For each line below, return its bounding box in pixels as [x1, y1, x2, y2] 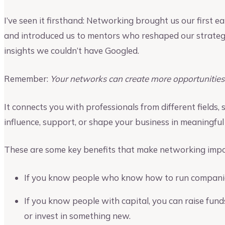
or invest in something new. [24, 210, 131, 221]
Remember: [4, 73, 50, 84]
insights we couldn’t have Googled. [4, 45, 139, 56]
